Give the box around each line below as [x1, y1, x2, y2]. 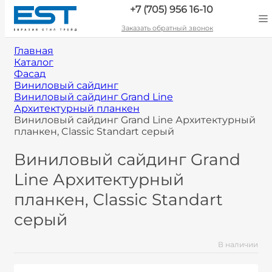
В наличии [218, 240, 258, 250]
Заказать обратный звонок [121, 24, 213, 32]
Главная [14, 45, 53, 56]
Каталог [14, 56, 53, 68]
